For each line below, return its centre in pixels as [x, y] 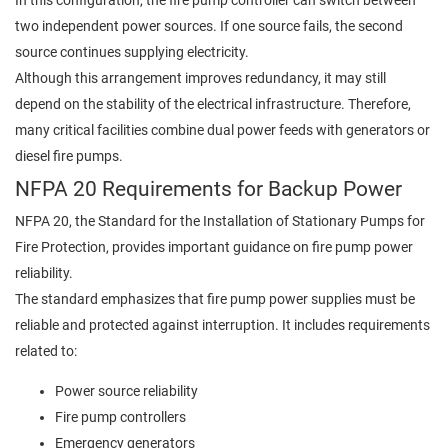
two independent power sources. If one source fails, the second [209, 25]
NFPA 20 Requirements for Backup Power [208, 188]
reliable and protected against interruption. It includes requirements [222, 324]
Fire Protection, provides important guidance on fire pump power [214, 246]
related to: [46, 350]
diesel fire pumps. [69, 155]
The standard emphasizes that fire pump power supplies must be [215, 298]
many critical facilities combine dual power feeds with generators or [222, 129]
